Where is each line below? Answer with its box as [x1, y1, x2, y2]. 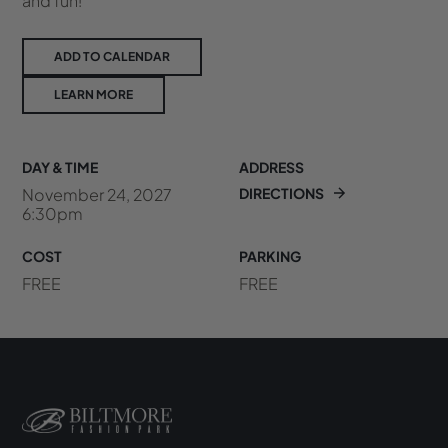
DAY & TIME [22, 157, 99, 176]
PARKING [239, 246, 301, 265]
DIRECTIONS [239, 183, 324, 202]
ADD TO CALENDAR [54, 48, 171, 64]
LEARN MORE [54, 86, 134, 102]
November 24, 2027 [22, 183, 173, 205]
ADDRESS [239, 157, 304, 176]
